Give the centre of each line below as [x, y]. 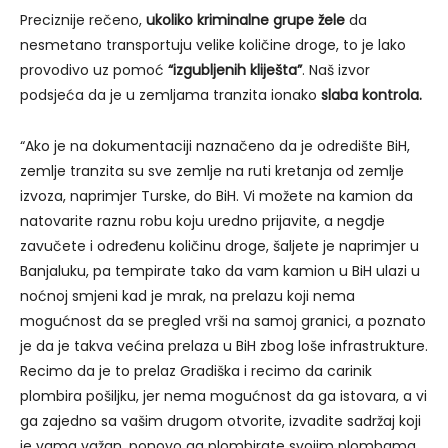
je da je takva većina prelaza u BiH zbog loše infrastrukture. [224, 345]
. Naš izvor [336, 69]
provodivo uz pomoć [94, 69]
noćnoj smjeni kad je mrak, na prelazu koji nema [187, 295]
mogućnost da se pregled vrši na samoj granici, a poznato [223, 320]
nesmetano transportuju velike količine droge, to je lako [213, 44]
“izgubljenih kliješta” [235, 69]
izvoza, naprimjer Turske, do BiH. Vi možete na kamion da [216, 195]
